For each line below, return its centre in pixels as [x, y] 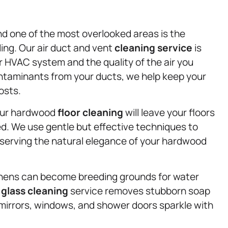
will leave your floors [169, 112]
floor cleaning [90, 112]
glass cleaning [35, 191]
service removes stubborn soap [139, 191]
